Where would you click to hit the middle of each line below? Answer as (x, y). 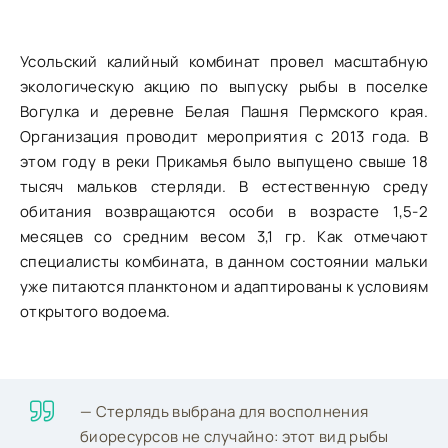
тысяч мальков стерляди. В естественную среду (224, 186)
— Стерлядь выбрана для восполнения (224, 411)
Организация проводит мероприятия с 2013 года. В (224, 136)
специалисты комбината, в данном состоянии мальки (224, 261)
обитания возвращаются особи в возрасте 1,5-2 (224, 211)
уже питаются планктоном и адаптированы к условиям (224, 286)
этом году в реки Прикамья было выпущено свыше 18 (224, 161)
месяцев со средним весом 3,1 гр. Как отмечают (224, 236)
